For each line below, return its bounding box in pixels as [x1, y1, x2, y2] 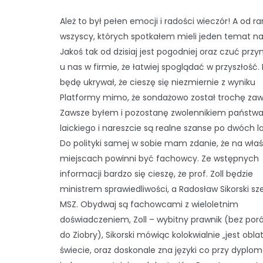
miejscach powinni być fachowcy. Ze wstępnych [60, 153, 259, 164]
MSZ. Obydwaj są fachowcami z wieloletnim [60, 198, 238, 210]
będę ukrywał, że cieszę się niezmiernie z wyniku [60, 76, 255, 88]
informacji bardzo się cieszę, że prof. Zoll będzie [60, 168, 253, 180]
